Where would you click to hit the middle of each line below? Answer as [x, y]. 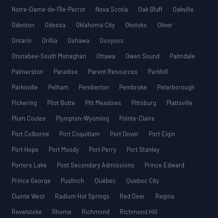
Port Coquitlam [80, 134]
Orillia [50, 41]
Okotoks [137, 25]
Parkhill [158, 72]
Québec [106, 181]
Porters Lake [30, 165]
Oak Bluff [151, 9]
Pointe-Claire [137, 118]
